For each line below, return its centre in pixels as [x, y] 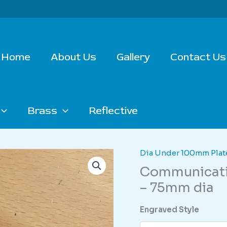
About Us [73, 57]
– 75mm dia [177, 188]
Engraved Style [170, 210]
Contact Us [198, 57]
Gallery [133, 57]
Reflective [113, 110]
